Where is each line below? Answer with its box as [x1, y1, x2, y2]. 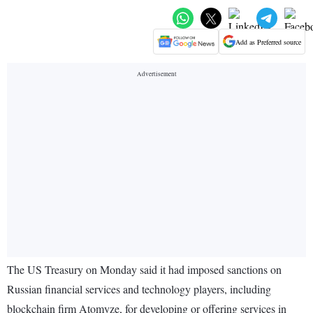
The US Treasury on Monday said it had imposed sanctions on [7, 262, 282, 277]
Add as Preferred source [235, 36, 301, 47]
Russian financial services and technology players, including [7, 282, 271, 297]
